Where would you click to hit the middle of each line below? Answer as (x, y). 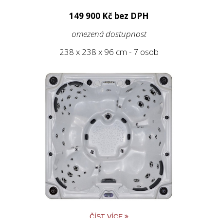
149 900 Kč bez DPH (109, 16)
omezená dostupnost (109, 34)
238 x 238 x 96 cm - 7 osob (109, 52)
